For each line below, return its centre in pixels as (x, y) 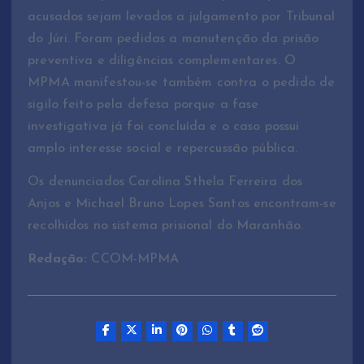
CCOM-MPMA (133, 259)
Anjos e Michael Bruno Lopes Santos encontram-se (182, 204)
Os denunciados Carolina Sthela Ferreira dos (165, 182)
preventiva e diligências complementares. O (162, 61)
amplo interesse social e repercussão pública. (163, 148)
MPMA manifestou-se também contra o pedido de (182, 82)
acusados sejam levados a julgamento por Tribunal (181, 17)
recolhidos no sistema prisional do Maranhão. (166, 225)
